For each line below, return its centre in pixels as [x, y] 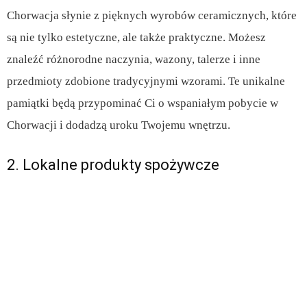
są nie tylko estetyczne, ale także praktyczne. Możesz [136, 38]
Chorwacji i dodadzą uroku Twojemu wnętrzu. [119, 125]
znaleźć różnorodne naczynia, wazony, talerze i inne [134, 60]
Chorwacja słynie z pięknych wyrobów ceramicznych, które [152, 16]
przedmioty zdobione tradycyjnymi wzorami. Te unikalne [146, 82]
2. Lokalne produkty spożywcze [113, 165]
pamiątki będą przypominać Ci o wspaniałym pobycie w [143, 103]
